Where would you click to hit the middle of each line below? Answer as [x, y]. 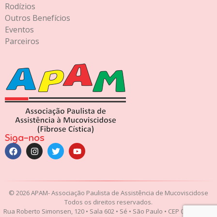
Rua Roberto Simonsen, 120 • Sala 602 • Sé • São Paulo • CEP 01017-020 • [108, 211]
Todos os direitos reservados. [108, 202]
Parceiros [22, 41]
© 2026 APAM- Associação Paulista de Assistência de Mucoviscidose [108, 193]
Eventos [19, 29]
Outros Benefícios [38, 18]
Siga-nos [25, 138]
